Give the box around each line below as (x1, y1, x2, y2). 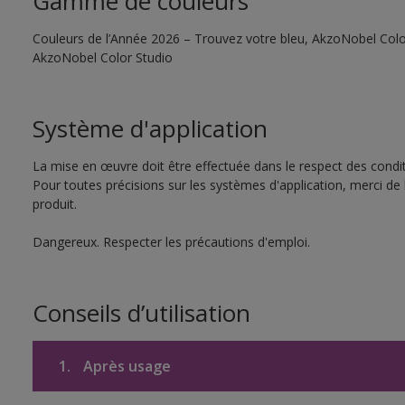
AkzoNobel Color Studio (32, 49, 173, 66)
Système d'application (32, 112, 268, 145)
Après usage (79, 356, 171, 376)
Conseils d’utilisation (32, 297, 250, 329)
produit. (32, 195, 77, 212)
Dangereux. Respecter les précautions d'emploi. (32, 233, 310, 250)
